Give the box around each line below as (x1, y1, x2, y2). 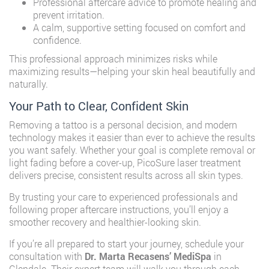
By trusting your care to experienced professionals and (9, 190, 238, 203)
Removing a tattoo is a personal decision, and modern (9, 118, 237, 131)
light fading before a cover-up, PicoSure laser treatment (9, 156, 241, 169)
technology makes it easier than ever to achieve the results (9, 131, 255, 144)
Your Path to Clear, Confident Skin (9, 98, 189, 113)
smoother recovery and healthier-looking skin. (9, 216, 201, 228)
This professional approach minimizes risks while (9, 52, 217, 65)
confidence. (33, 34, 82, 46)
